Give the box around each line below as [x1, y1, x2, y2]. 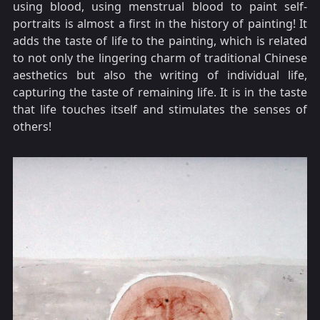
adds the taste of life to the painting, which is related [13, 33, 307, 49]
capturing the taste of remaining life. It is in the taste [13, 84, 307, 101]
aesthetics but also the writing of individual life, [13, 67, 307, 84]
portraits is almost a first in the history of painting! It [13, 16, 307, 32]
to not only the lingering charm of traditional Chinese [13, 50, 307, 66]
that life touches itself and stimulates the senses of [13, 101, 307, 118]
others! [13, 119, 51, 135]
